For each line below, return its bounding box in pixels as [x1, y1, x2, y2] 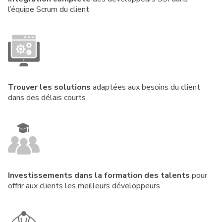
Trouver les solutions [8, 82, 91, 93]
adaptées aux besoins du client [91, 82, 200, 93]
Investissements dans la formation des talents [8, 170, 190, 181]
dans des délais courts [8, 92, 86, 104]
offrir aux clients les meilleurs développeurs [8, 180, 160, 192]
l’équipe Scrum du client [8, 4, 89, 15]
